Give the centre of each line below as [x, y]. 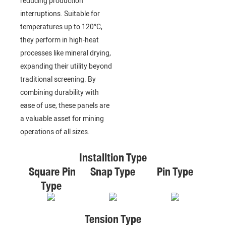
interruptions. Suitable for [60, 14]
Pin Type [175, 171]
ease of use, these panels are [65, 106]
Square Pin [51, 171]
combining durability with [60, 93]
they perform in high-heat [60, 40]
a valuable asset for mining [62, 119]
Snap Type [113, 171]
